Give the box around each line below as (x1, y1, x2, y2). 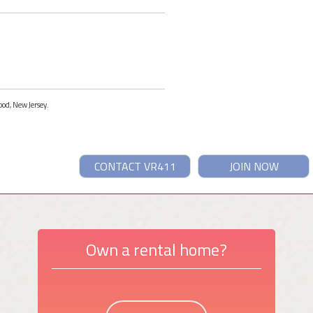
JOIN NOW (228, 157, 279, 175)
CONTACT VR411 (94, 157, 176, 175)
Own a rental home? (86, 236, 227, 262)
